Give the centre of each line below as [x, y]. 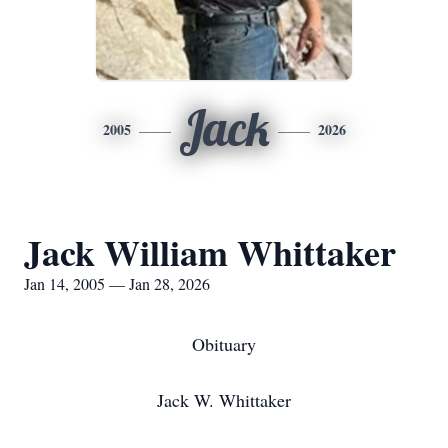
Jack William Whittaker [210, 252]
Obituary [224, 344]
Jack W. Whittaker [224, 400]
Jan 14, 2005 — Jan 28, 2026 [117, 283]
